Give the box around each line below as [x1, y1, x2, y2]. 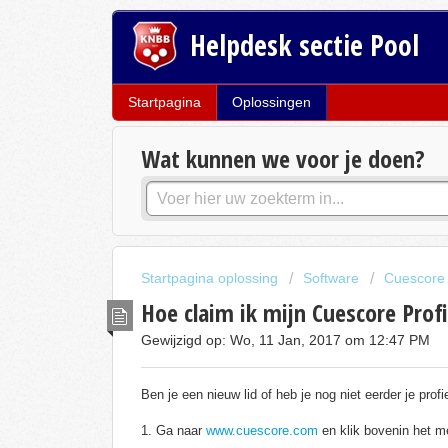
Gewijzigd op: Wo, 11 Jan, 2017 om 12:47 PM [141, 331, 430, 348]
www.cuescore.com [206, 423, 318, 439]
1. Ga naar [141, 423, 206, 439]
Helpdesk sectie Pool [190, 25, 420, 64]
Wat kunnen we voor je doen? [141, 142, 425, 176]
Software [303, 270, 359, 287]
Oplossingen [232, 94, 311, 111]
